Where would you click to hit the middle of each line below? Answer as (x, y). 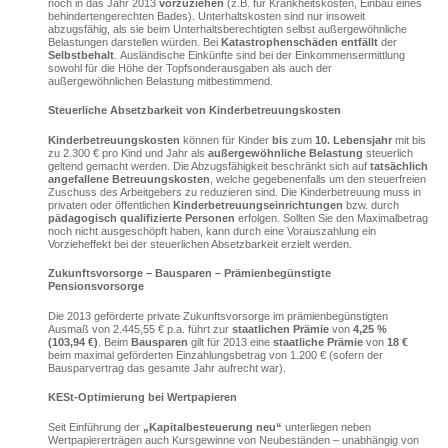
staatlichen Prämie (280, 328)
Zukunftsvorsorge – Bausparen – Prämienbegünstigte (189, 273)
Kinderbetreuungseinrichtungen (257, 204)
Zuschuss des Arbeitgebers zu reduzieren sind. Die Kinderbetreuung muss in (234, 191)
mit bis (408, 139)
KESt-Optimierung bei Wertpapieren (142, 397)
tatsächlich (398, 165)
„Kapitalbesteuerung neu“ (212, 426)
